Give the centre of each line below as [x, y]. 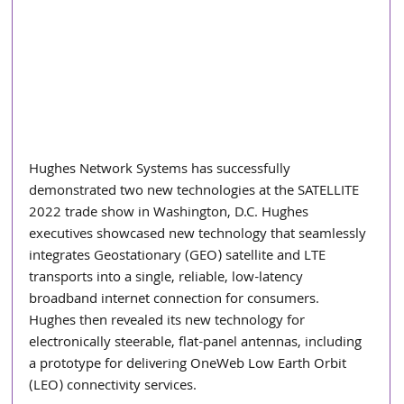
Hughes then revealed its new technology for [169, 321]
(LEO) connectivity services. [115, 386]
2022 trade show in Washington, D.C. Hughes [171, 213]
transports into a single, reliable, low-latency [168, 278]
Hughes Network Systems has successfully [162, 170]
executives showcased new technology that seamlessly [200, 235]
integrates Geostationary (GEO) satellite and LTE [179, 257]
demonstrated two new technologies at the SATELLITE [196, 192]
